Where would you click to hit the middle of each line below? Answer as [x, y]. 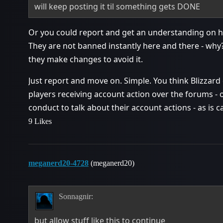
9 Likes [40, 121]
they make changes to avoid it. [86, 59]
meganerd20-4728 [58, 163]
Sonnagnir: [76, 197]
